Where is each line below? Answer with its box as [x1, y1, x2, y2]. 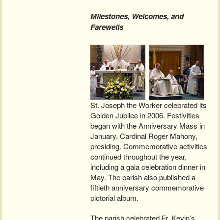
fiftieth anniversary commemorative [90, 182, 204, 193]
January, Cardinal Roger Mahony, [90, 131, 198, 141]
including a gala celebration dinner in [90, 162, 206, 172]
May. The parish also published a [90, 172, 196, 183]
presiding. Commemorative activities [90, 141, 208, 152]
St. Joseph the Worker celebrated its [90, 100, 207, 110]
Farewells [90, 22, 124, 33]
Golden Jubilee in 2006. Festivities [90, 110, 200, 121]
